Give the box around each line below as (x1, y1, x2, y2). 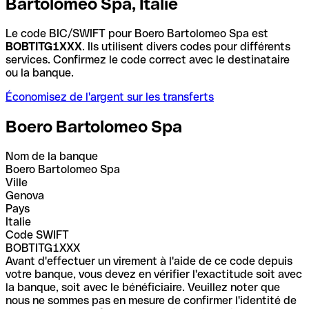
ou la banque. (6, 66, 74, 79)
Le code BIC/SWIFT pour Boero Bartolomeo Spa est (6, 26, 268, 40)
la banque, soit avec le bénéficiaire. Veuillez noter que (6, 280, 280, 294)
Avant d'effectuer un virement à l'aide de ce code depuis (6, 254, 292, 268)
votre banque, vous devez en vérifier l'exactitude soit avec (6, 267, 302, 281)
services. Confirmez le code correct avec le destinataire (6, 52, 290, 66)
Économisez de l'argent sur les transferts (6, 90, 214, 103)
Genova (6, 188, 44, 202)
